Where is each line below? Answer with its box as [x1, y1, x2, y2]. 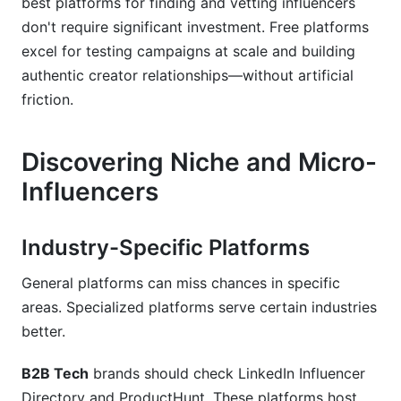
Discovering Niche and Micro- [21, 147, 377, 177]
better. [21, 322, 65, 340]
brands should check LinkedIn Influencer [89, 364, 365, 382]
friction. [21, 90, 73, 108]
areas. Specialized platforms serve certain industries [21, 298, 377, 316]
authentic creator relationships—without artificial [21, 66, 354, 84]
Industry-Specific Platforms [21, 235, 310, 260]
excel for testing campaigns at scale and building [21, 42, 355, 60]
